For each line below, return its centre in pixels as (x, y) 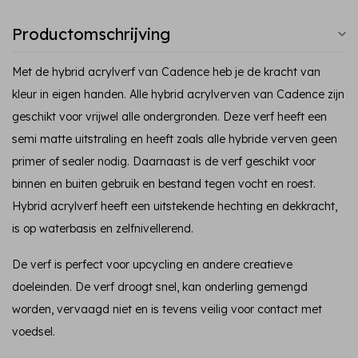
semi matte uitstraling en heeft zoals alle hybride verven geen (175, 139)
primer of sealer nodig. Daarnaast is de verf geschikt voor (164, 161)
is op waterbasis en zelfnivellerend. (103, 229)
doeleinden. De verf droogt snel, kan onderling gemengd (160, 286)
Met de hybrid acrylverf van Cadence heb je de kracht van (166, 72)
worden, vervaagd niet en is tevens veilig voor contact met (167, 309)
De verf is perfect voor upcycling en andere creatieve (152, 264)
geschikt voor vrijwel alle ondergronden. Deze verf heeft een (169, 117)
